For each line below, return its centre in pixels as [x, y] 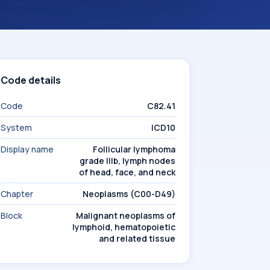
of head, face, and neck [127, 172]
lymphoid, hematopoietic [124, 227]
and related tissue [137, 238]
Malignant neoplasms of [126, 215]
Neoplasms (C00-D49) [129, 194]
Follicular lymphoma [134, 149]
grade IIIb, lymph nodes [127, 161]
